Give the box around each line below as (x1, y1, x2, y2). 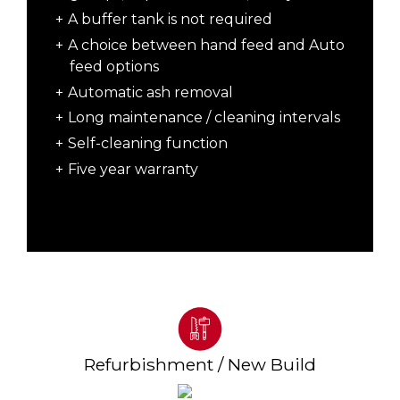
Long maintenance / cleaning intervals (67, 109, 340, 127)
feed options (69, 57, 159, 75)
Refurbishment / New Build (84, 354, 316, 376)
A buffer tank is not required (67, 11, 272, 29)
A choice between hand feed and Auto (67, 36, 345, 54)
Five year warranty (67, 161, 198, 179)
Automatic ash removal (67, 83, 233, 101)
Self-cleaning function (67, 135, 228, 153)
